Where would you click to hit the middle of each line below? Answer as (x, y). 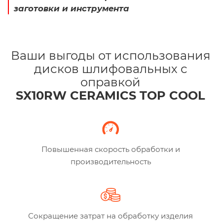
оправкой (110, 82)
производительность (110, 162)
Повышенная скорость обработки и (110, 149)
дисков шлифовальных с (110, 69)
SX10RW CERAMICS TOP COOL (110, 95)
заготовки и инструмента (72, 8)
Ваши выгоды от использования (110, 55)
